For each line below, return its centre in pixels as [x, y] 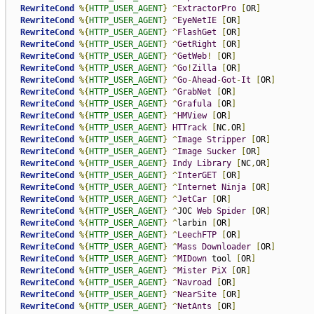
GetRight [197, 44]
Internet [197, 187]
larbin [194, 223]
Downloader [226, 247]
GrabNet [194, 92]
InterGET [197, 175]
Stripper [226, 139]
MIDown [192, 259]
